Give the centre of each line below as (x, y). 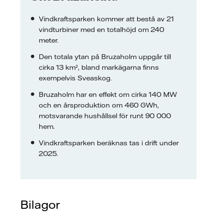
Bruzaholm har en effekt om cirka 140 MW (108, 94)
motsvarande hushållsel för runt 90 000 (105, 116)
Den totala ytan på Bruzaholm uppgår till (105, 56)
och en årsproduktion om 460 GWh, (99, 105)
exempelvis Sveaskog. (77, 78)
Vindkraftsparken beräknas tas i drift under (109, 143)
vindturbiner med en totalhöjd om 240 (101, 29)
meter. (51, 40)
